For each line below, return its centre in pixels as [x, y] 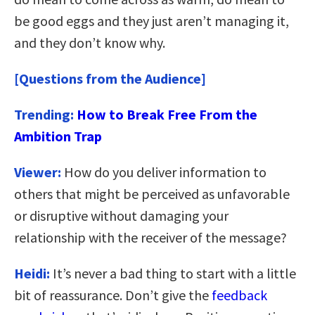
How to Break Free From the [167, 114]
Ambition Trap [58, 136]
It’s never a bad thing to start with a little [173, 273]
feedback [239, 295]
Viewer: [38, 172]
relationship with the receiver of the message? [150, 237]
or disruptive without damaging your [121, 215]
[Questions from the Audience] [110, 78]
